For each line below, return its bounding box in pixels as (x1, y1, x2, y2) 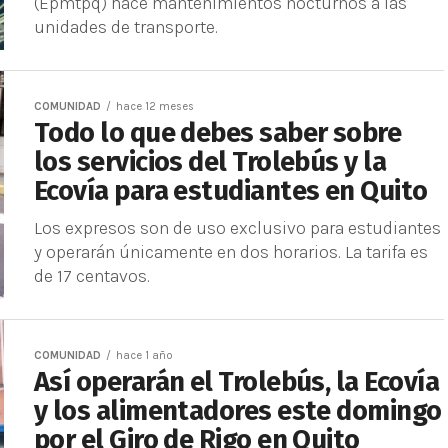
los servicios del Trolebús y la (34, 146, 387, 178)
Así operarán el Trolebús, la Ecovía (34, 366, 439, 398)
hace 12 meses (116, 100, 194, 113)
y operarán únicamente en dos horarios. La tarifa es (34, 242, 428, 262)
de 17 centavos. (34, 266, 150, 286)
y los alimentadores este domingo (34, 395, 442, 427)
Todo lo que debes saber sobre (34, 117, 402, 149)
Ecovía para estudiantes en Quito (34, 175, 428, 207)
